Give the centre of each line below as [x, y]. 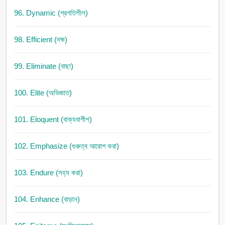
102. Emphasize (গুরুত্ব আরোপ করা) [66, 146]
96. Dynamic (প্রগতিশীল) [51, 13]
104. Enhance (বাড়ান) [47, 199]
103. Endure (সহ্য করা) [48, 173]
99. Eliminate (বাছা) [43, 66]
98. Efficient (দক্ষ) [40, 40]
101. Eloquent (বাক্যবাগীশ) [53, 120]
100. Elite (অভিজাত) [43, 93]
